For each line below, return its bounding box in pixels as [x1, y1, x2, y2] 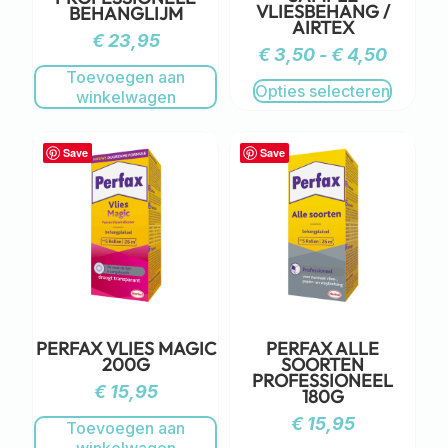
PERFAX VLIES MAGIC [35, 337, 216, 361]
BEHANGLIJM [68, 2, 183, 26]
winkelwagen [75, 87, 176, 108]
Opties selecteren [255, 80, 390, 101]
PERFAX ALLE [266, 337, 379, 361]
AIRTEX [291, 15, 354, 39]
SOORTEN [281, 353, 364, 377]
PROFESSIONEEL [252, 369, 393, 393]
